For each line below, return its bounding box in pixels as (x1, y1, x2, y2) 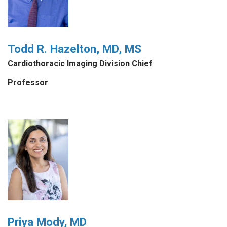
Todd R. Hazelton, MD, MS (8, 42, 141, 55)
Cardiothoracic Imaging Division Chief (8, 59, 153, 69)
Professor (8, 77, 48, 87)
